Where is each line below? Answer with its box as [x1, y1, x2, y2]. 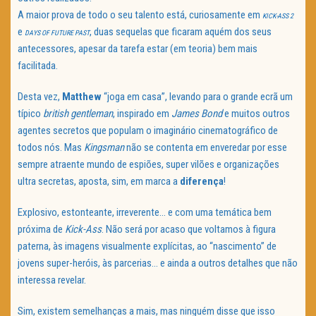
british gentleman [43, 107, 113, 121]
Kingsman [84, 141, 126, 154]
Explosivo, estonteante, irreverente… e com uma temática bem [18, 206, 272, 219]
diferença [180, 175, 224, 188]
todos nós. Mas [18, 141, 84, 154]
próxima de [18, 223, 65, 236]
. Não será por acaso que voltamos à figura [102, 223, 276, 236]
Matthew [62, 90, 104, 104]
